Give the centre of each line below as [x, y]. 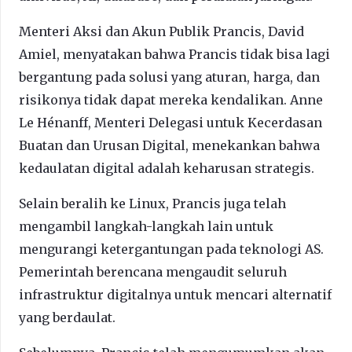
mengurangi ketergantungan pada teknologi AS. [171, 249]
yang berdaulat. [67, 318]
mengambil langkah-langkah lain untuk [146, 227]
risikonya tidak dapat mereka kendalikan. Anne [171, 100]
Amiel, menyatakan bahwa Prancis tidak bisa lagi [174, 55]
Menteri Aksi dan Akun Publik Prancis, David [161, 32]
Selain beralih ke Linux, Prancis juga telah [152, 204]
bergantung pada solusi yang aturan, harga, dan [169, 77]
